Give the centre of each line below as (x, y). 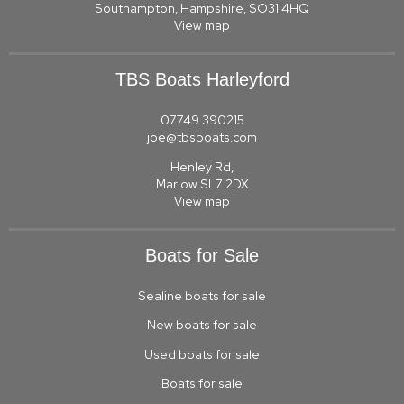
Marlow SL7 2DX (202, 184)
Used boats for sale (202, 354)
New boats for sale (202, 325)
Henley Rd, (202, 166)
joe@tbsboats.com (202, 137)
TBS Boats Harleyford (202, 80)
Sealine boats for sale (202, 295)
